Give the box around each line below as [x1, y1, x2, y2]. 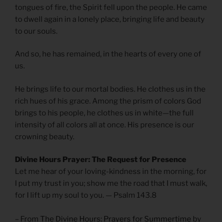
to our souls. [15, 26, 57, 36]
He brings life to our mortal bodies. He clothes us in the [15, 84, 206, 94]
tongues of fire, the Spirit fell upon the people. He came [15, 2, 207, 12]
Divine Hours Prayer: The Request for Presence [15, 155, 186, 165]
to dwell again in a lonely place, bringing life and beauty [15, 14, 205, 24]
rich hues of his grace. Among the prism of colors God [15, 96, 201, 106]
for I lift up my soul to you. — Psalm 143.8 [15, 191, 157, 200]
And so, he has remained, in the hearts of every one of [15, 50, 201, 59]
